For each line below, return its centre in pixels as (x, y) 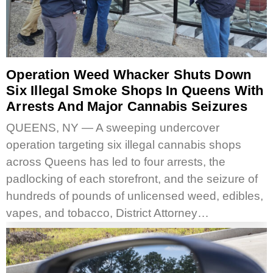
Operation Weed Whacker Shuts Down (129, 74)
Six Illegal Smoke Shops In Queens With (135, 90)
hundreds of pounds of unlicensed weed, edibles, (135, 196)
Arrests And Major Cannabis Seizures (127, 106)
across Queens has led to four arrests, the (116, 161)
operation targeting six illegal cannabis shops (124, 144)
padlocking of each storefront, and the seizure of (132, 179)
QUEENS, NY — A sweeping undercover (113, 127)
